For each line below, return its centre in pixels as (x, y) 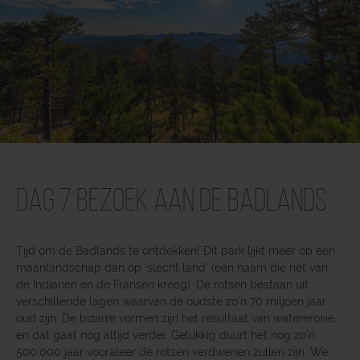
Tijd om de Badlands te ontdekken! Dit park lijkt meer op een (176, 250)
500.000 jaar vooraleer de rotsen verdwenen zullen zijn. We (172, 352)
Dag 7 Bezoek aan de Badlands (172, 202)
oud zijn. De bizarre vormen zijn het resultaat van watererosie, (176, 318)
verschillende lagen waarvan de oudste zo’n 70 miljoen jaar (171, 301)
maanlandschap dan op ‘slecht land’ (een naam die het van (172, 267)
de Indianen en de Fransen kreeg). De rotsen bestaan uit (162, 284)
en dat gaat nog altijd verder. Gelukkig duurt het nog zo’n (166, 335)
